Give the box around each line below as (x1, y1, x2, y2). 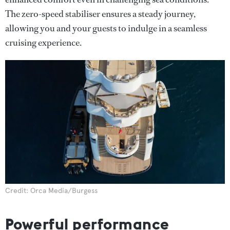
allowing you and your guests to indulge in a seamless (5, 22, 207, 34)
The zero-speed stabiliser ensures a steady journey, (5, 7, 196, 20)
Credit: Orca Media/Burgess (5, 186, 98, 195)
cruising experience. (5, 36, 82, 49)
